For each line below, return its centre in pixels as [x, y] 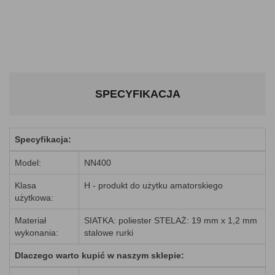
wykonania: [37, 233]
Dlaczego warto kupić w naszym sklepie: [99, 255]
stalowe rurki [109, 233]
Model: [28, 163]
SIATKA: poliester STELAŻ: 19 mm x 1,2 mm [171, 220]
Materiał [30, 220]
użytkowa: [34, 198]
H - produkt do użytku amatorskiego [153, 185]
